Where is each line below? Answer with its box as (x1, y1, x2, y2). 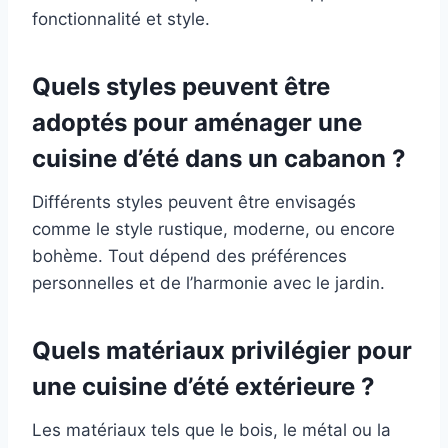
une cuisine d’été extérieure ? (32, 372, 375, 402)
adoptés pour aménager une (32, 108, 362, 138)
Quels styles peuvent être (32, 72, 330, 102)
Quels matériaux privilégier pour (32, 336, 412, 366)
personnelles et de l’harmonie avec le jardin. (32, 273, 385, 294)
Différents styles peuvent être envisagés (32, 192, 356, 213)
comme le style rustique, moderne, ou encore (32, 219, 395, 240)
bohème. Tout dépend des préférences (32, 246, 347, 267)
